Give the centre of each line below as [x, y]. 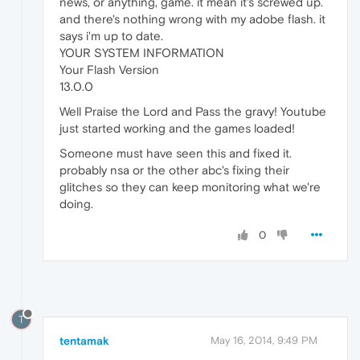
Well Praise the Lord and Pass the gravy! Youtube [193, 111]
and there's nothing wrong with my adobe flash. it [192, 18]
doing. [76, 203]
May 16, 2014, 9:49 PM [264, 340]
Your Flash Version [109, 69]
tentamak [84, 340]
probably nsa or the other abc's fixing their [174, 170]
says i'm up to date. [111, 35]
